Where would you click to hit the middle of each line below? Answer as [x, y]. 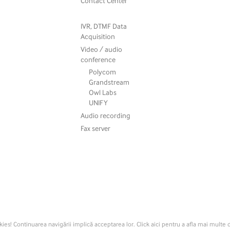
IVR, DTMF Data [104, 26]
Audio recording [106, 116]
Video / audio [102, 49]
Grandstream [109, 82]
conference [98, 59]
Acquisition [98, 36]
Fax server [96, 128]
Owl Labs [103, 92]
